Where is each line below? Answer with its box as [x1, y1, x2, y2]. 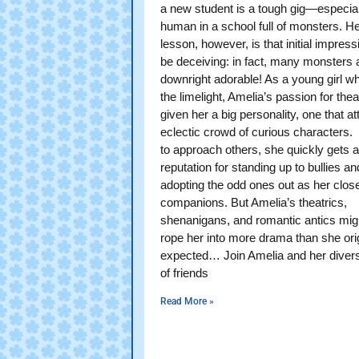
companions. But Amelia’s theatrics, [160, 195, 347, 209]
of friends [160, 265, 208, 280]
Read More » [160, 295, 214, 307]
